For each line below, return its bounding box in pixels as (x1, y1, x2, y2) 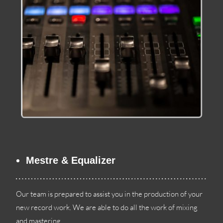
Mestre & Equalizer (26, 155, 116, 166)
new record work (16, 203, 70, 213)
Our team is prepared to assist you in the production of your (16, 189, 203, 199)
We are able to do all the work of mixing (73, 203, 198, 213)
